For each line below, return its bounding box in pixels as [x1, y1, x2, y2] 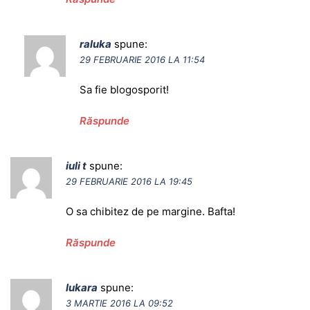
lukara [66, 281, 98, 295]
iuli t [66, 159, 86, 173]
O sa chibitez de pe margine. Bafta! [66, 205, 235, 219]
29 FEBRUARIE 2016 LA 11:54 [80, 54, 205, 66]
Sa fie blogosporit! [80, 83, 169, 97]
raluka [80, 37, 111, 51]
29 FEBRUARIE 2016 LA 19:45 [66, 176, 192, 188]
